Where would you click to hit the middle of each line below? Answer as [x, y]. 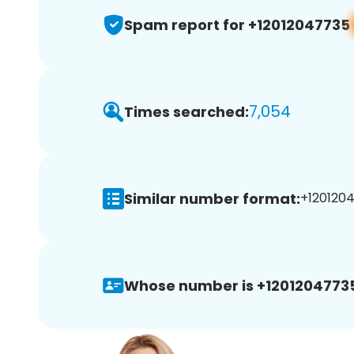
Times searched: [186, 111]
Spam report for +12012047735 [237, 24]
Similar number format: [212, 198]
